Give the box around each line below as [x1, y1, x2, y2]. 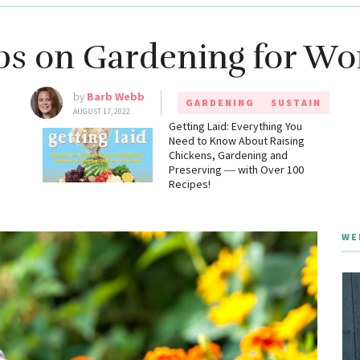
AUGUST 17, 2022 [73, 106, 130, 117]
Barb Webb [87, 89, 145, 104]
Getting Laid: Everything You [168, 119, 302, 134]
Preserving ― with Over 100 [168, 162, 304, 178]
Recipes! [168, 177, 211, 192]
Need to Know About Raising [168, 133, 305, 149]
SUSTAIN [271, 96, 321, 109]
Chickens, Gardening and [168, 148, 288, 163]
